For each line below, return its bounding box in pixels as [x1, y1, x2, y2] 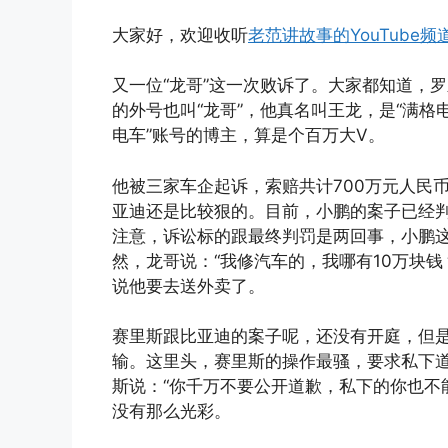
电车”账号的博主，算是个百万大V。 [112, 125, 385, 146]
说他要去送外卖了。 [112, 275, 265, 296]
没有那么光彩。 [112, 401, 231, 422]
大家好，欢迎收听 [112, 24, 248, 45]
